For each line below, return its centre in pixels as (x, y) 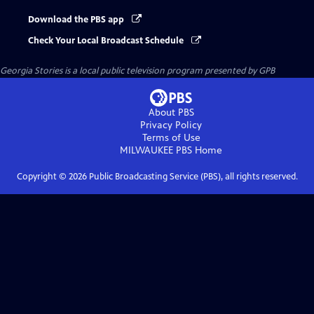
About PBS (171, 113)
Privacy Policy (171, 125)
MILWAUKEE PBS (156, 151)
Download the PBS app (77, 20)
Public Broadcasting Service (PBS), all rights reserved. (192, 177)
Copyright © (42, 177)
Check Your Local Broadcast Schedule (107, 41)
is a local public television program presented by (161, 71)
